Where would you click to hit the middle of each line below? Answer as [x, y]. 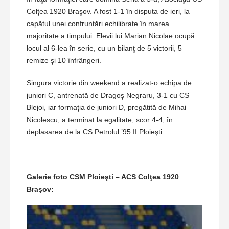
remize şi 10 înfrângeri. [64, 60]
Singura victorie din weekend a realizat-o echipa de [109, 83]
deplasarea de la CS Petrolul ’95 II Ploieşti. [95, 132]
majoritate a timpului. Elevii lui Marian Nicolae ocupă [111, 36]
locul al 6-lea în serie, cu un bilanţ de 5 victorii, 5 [104, 48]
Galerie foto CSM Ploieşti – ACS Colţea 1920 [103, 177]
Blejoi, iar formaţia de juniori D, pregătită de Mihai [106, 107]
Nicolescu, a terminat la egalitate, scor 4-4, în [100, 119]
